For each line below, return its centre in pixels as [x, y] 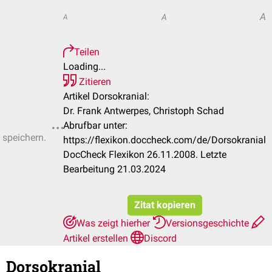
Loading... [84, 66]
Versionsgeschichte [209, 223]
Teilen [87, 52]
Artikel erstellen [97, 238]
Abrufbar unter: [95, 125]
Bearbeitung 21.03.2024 [114, 169]
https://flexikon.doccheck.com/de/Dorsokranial [165, 140]
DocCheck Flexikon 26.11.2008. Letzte [145, 155]
